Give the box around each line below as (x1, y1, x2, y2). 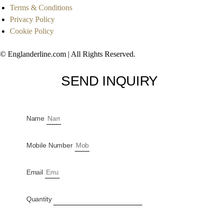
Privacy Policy (10, 15, 55, 24)
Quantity (26, 195, 54, 203)
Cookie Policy (10, 27, 54, 36)
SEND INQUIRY (61, 73, 158, 89)
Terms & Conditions (10, 3, 72, 12)
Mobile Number (26, 141, 75, 149)
